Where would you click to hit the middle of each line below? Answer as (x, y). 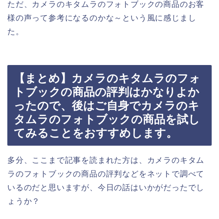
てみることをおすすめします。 (96, 133)
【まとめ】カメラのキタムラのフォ (107, 78)
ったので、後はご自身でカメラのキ (107, 106)
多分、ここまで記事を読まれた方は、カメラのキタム (106, 160)
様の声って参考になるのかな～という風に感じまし (102, 18)
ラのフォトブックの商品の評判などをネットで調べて (106, 174)
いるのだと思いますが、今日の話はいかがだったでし (106, 188)
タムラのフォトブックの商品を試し (107, 120)
